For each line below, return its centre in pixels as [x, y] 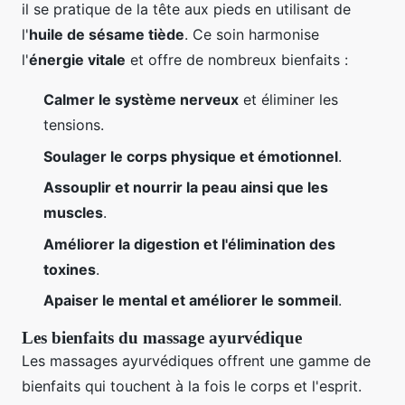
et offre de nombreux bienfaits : [237, 60]
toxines [70, 269]
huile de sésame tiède [107, 35]
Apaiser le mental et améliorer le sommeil [191, 300]
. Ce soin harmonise [252, 35]
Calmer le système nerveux [141, 100]
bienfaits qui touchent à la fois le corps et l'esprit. [192, 386]
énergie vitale [77, 60]
